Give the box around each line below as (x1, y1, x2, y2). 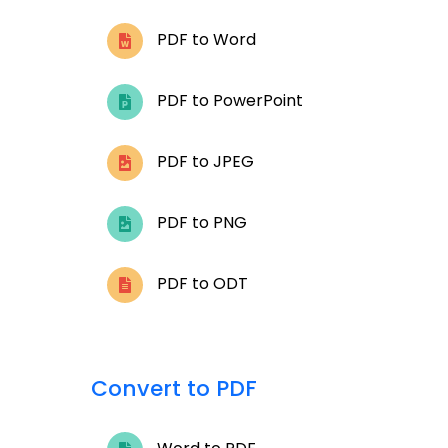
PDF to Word (153, 28, 256, 52)
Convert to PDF (91, 373, 257, 404)
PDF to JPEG (153, 150, 254, 174)
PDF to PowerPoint (153, 89, 303, 113)
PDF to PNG (153, 211, 247, 235)
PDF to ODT (153, 272, 248, 296)
